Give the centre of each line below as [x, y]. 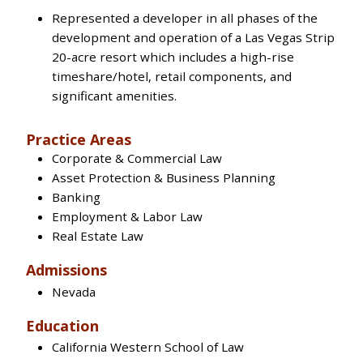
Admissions [66, 270]
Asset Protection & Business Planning [164, 178]
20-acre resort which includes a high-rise [173, 57]
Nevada [74, 291]
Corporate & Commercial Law [137, 158]
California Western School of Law [148, 346]
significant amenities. [114, 96]
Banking [76, 197]
